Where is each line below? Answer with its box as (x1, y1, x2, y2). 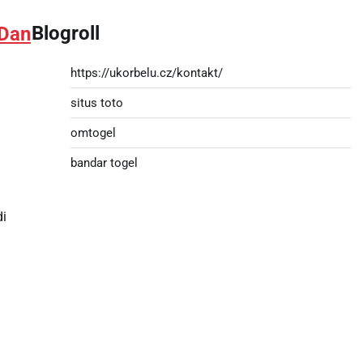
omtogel (70, 125, 116, 140)
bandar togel (70, 155, 138, 170)
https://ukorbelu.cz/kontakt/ (70, 65, 223, 80)
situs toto (70, 95, 123, 110)
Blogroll (31, 22, 100, 45)
